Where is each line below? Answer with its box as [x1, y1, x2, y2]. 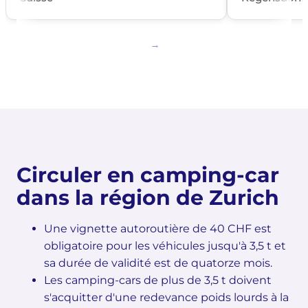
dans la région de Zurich [16, 184, 279, 210]
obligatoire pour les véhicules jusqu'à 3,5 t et [44, 239, 286, 252]
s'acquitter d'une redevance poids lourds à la [44, 290, 289, 304]
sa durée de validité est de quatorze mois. [44, 256, 272, 269]
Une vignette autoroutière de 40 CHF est [44, 221, 272, 235]
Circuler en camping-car [16, 162, 279, 188]
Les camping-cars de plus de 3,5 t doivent [44, 273, 272, 287]
